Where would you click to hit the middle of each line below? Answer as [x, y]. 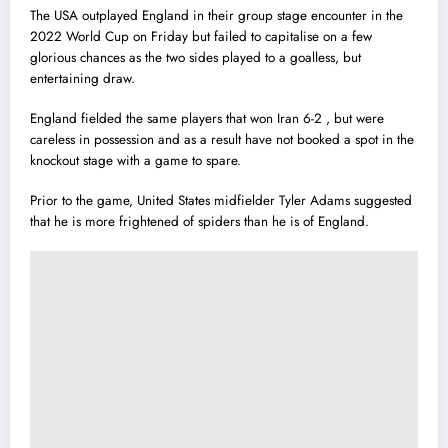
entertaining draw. [82, 78]
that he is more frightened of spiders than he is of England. [199, 222]
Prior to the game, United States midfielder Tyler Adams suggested [221, 201]
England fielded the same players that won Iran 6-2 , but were [207, 118]
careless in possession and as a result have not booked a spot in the [222, 139]
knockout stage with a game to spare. [135, 160]
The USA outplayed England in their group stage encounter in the [216, 15]
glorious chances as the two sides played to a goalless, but [195, 57]
